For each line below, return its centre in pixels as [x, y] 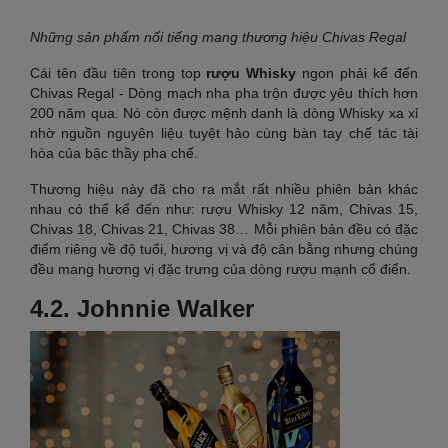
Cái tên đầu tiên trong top [118, 72]
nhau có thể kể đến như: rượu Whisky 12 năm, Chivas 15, [224, 208]
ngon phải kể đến [360, 72]
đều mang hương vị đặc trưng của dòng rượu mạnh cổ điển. [220, 268]
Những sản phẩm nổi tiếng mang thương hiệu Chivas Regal [218, 36]
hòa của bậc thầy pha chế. [114, 152]
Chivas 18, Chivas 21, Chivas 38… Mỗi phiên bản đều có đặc [224, 228]
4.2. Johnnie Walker [142, 308]
